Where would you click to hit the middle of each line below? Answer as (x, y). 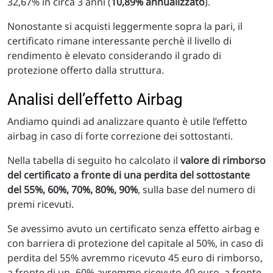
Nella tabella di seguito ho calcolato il (94, 161)
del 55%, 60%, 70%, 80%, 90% (73, 190)
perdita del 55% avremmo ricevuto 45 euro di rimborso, (135, 258)
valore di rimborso (223, 161)
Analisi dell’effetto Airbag (95, 100)
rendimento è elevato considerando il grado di (114, 56)
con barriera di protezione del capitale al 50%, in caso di (135, 243)
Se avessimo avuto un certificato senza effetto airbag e (133, 229)
